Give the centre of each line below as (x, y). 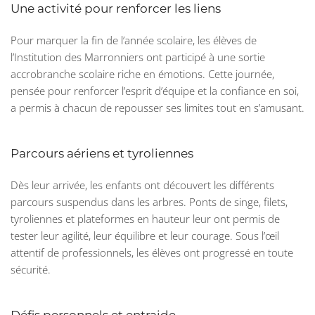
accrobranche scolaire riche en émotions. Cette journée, (142, 74)
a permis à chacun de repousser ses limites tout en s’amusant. (157, 108)
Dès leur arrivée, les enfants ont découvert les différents (142, 185)
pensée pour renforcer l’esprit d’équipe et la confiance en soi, (155, 91)
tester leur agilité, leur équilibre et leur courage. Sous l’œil (145, 236)
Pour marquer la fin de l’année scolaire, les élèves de (134, 40)
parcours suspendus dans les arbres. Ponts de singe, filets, (149, 202)
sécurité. (31, 270)
